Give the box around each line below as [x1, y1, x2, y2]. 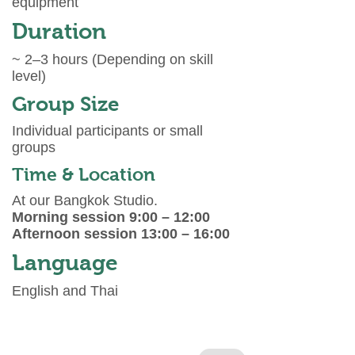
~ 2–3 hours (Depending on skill [12, 52, 213, 67]
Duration [12, 19, 106, 44]
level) [12, 68, 46, 84]
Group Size [12, 93, 119, 115]
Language [12, 250, 118, 275]
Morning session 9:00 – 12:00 [12, 209, 210, 225]
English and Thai [12, 283, 118, 299]
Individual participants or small [12, 123, 203, 139]
